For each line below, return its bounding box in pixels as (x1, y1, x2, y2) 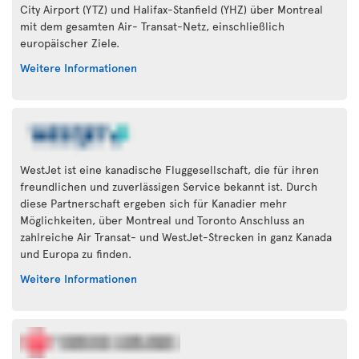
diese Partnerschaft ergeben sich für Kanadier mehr (20, 196, 287, 211)
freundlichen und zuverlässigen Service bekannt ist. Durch (20, 179, 317, 194)
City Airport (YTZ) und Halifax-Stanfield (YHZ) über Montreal (20, 2, 323, 17)
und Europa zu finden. (20, 246, 131, 261)
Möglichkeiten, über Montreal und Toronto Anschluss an (20, 212, 305, 228)
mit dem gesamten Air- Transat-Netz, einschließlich (20, 18, 284, 34)
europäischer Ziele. (20, 35, 119, 50)
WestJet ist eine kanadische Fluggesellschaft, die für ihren (20, 162, 319, 177)
